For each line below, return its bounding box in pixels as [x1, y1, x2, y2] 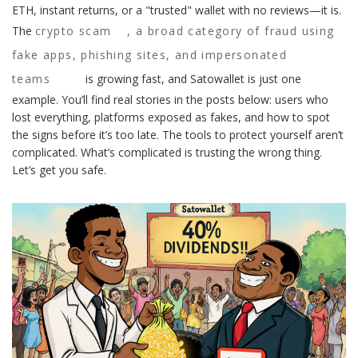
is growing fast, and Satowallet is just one [82, 71, 301, 86]
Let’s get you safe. [12, 162, 106, 177]
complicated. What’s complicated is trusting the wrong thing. [12, 145, 322, 160]
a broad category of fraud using [136, 23, 335, 38]
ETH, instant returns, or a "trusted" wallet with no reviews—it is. [12, 2, 341, 18]
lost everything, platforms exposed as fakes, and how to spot [12, 109, 330, 125]
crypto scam [35, 23, 112, 38]
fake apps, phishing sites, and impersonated [12, 47, 288, 62]
